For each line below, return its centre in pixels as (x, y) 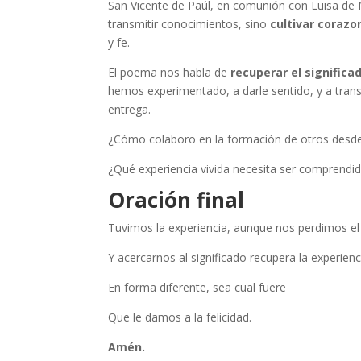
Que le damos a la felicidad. (180, 317)
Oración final (176, 200)
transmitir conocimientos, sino (189, 24)
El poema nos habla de (170, 73)
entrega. (130, 110)
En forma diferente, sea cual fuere (197, 288)
